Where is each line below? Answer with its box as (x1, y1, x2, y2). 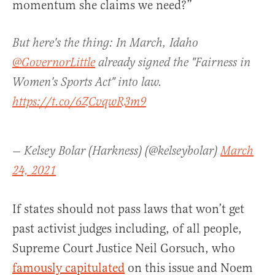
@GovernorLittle (12, 55, 95, 71)
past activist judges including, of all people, (12, 221, 242, 237)
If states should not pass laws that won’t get (12, 201, 244, 217)
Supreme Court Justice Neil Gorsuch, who (12, 241, 235, 257)
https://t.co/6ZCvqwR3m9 (12, 95, 146, 110)
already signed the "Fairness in (95, 55, 250, 71)
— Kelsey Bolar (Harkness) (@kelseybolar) (12, 144, 220, 160)
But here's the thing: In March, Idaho (12, 36, 198, 52)
